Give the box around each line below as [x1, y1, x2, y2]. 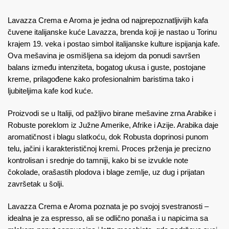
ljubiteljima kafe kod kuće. [8, 86, 93, 95]
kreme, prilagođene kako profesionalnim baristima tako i [8, 74, 193, 83]
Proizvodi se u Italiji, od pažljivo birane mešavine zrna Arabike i [8, 108, 216, 118]
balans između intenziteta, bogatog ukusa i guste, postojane [8, 62, 205, 72]
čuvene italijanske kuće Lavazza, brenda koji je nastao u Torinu [8, 27, 217, 36]
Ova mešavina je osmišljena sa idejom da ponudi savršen [8, 51, 200, 60]
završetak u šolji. [8, 179, 64, 188]
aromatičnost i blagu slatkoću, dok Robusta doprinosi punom [8, 132, 209, 141]
